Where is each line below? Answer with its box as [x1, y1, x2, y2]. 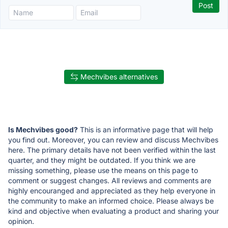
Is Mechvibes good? [8, 125, 78, 134]
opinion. [8, 216, 34, 225]
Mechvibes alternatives [80, 72, 158, 81]
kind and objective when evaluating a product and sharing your [8, 206, 219, 215]
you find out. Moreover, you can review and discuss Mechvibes [8, 135, 218, 144]
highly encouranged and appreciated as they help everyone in [8, 186, 215, 195]
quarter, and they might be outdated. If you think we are [8, 155, 195, 164]
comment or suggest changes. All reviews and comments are [8, 176, 211, 185]
